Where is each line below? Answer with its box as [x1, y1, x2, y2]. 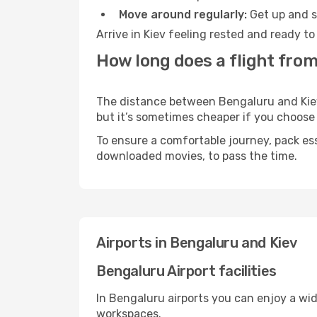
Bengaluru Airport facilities [96, 263, 277, 279]
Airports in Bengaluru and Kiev [96, 234, 297, 251]
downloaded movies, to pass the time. [96, 149, 297, 163]
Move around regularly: [119, 8, 247, 21]
